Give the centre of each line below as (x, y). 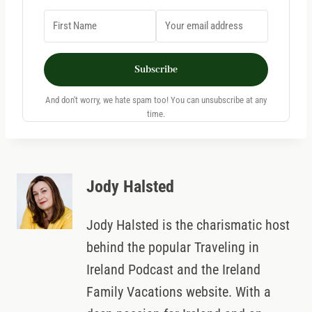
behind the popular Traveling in (173, 248)
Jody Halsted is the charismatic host (188, 225)
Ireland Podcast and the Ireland (173, 270)
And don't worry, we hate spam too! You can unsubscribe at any (156, 100)
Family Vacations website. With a (179, 292)
